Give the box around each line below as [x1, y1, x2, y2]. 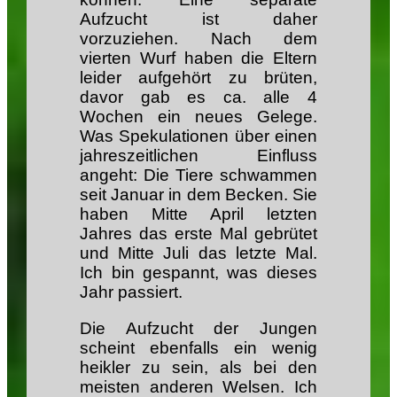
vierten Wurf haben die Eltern [80, 48, 317, 67]
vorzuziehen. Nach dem [80, 28, 317, 48]
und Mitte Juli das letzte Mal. [80, 243, 317, 262]
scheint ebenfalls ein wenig [80, 339, 317, 358]
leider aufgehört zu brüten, [80, 67, 317, 87]
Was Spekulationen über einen [80, 126, 317, 145]
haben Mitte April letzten [80, 204, 317, 223]
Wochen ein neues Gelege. [80, 106, 317, 126]
